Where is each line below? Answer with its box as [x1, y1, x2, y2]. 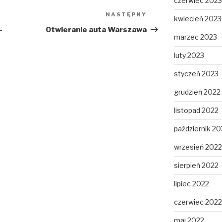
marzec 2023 [173, 33, 217, 42]
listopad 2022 [173, 106, 219, 115]
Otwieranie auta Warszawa [46, 25, 147, 35]
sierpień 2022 [173, 161, 219, 170]
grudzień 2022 [173, 88, 221, 97]
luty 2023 [173, 51, 204, 60]
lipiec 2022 [173, 179, 209, 188]
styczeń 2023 [173, 69, 219, 78]
